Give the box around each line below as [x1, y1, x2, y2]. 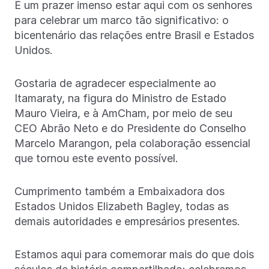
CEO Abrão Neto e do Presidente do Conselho [14, 121, 246, 134]
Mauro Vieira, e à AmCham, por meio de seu [14, 106, 232, 119]
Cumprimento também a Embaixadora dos [14, 184, 225, 198]
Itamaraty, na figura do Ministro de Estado [14, 91, 226, 104]
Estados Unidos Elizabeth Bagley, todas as [14, 199, 229, 213]
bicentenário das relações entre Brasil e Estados [14, 28, 254, 41]
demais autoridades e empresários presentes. [14, 214, 240, 228]
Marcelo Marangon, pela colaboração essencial [14, 136, 250, 150]
